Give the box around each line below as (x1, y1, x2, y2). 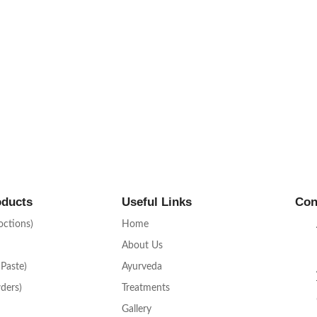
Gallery (122, 304, 151, 315)
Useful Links (122, 195, 192, 209)
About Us (122, 241, 163, 251)
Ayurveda (122, 262, 162, 272)
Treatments (122, 283, 170, 294)
